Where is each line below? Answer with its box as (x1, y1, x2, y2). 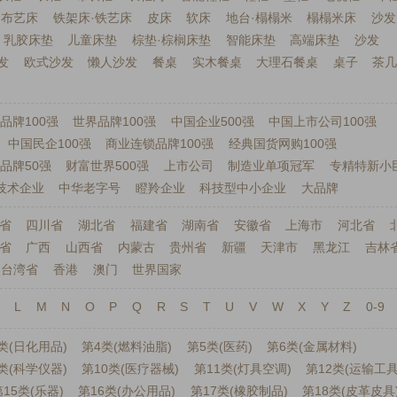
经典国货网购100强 (228, 136, 337, 151)
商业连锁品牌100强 (105, 136, 214, 151)
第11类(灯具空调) (193, 362, 292, 376)
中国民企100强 (7, 136, 91, 151)
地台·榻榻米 (225, 11, 292, 25)
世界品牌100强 (73, 114, 157, 128)
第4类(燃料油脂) (82, 339, 173, 354)
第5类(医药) (186, 339, 253, 354)
